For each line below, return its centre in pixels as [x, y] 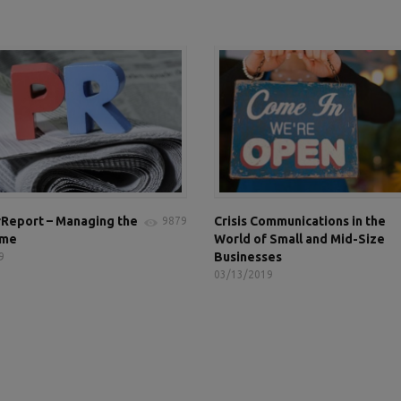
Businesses [248, 257]
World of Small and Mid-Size [299, 239]
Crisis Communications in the [300, 221]
